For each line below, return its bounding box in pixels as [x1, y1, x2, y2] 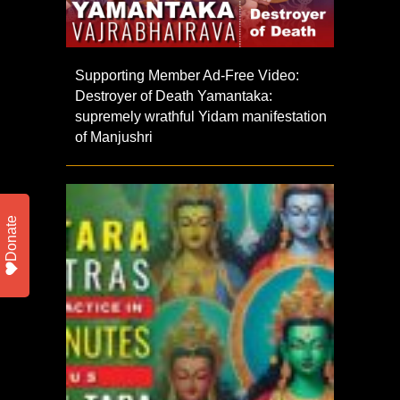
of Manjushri [75, 129, 153, 146]
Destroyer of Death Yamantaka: [75, 88, 272, 104]
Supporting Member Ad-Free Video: [75, 68, 299, 84]
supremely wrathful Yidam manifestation [75, 109, 327, 125]
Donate [4, 215, 19, 262]
